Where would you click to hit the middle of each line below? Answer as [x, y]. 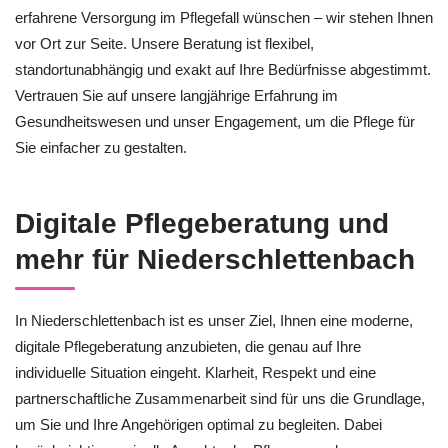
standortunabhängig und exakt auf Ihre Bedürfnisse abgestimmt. [223, 69]
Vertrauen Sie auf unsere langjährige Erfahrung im [176, 95]
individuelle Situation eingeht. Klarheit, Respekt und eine [195, 372]
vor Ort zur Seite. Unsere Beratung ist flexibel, [164, 43]
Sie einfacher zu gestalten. [101, 147]
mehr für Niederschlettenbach [215, 259]
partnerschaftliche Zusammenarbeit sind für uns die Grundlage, [220, 398]
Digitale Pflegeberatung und [202, 223]
